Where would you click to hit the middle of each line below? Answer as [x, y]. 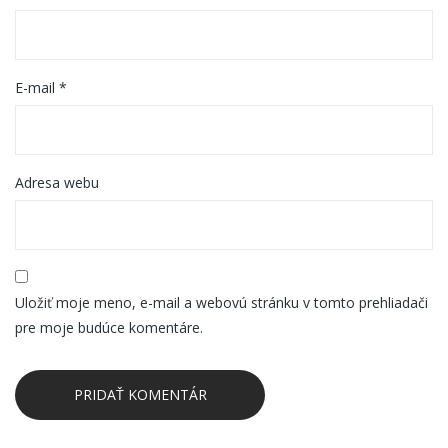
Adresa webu [57, 182]
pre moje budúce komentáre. [109, 327]
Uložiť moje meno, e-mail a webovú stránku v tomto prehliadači [221, 302]
